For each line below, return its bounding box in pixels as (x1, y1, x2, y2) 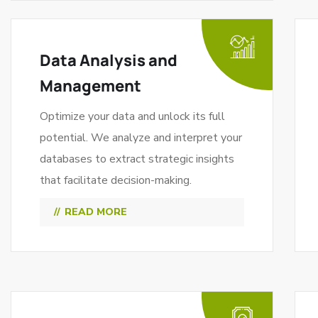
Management (40, 75, 141, 97)
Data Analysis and (40, 50, 177, 71)
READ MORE (65, 205, 127, 219)
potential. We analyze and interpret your (40, 130, 242, 146)
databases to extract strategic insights (40, 151, 234, 167)
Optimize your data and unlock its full (40, 109, 225, 124)
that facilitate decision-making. (40, 172, 192, 188)
